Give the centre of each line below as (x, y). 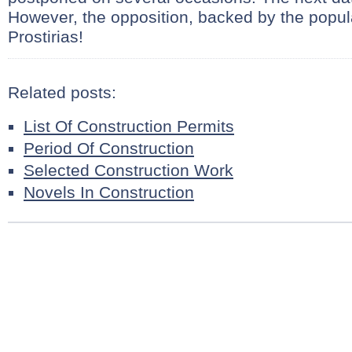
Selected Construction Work (128, 170)
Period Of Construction (109, 148)
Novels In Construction (109, 192)
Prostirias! (46, 37)
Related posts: (62, 92)
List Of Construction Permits (129, 126)
